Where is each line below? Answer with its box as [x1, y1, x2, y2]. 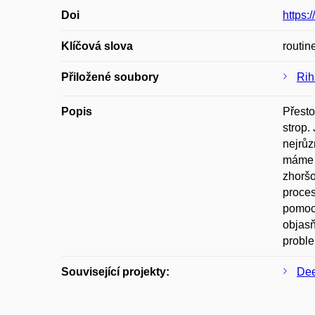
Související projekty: [61, 266, 169, 278]
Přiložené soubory [61, 71, 159, 83]
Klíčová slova [61, 40, 133, 52]
